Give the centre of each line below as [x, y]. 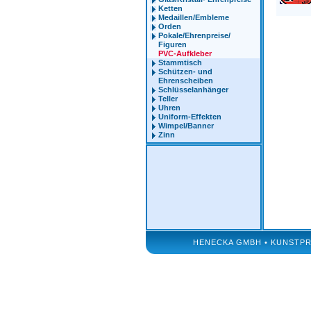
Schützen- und [185, 72]
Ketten [170, 8]
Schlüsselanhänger [193, 90]
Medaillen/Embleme [193, 17]
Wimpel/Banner [186, 126]
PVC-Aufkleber [185, 53]
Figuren [172, 44]
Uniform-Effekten [190, 117]
